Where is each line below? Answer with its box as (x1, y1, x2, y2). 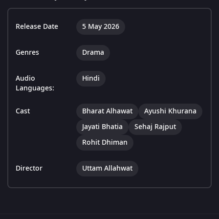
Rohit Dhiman (82, 137, 128, 148)
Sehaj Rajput (134, 122, 176, 132)
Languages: (16, 83, 54, 94)
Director (16, 163, 43, 174)
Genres (16, 47, 39, 58)
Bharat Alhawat (82, 106, 132, 117)
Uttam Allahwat (82, 163, 132, 174)
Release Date (16, 22, 58, 32)
